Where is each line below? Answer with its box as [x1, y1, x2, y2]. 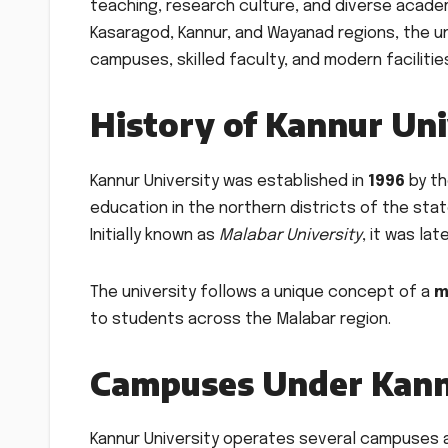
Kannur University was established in [90, 172, 368, 190]
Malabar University [219, 226, 362, 244]
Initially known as [90, 226, 219, 244]
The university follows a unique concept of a [90, 283, 434, 301]
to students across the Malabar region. [90, 310, 391, 328]
